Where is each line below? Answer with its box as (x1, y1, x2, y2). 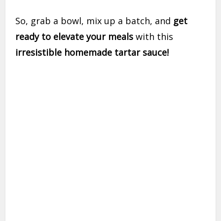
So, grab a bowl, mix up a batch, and (15, 15, 174, 27)
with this (133, 31, 174, 43)
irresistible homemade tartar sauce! (15, 46, 169, 59)
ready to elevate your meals (15, 31, 134, 43)
